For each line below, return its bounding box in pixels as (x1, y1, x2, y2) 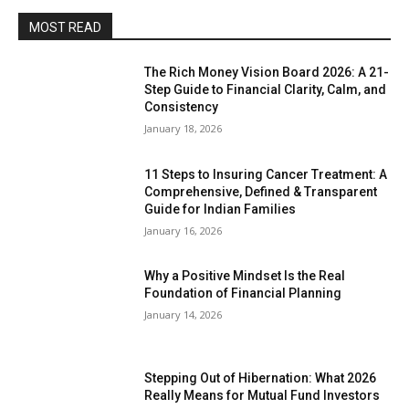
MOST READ (29, 20, 101, 35)
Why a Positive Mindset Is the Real (144, 268, 346, 284)
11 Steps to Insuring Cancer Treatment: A (144, 166, 388, 182)
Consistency (144, 100, 219, 114)
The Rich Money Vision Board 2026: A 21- (144, 65, 390, 79)
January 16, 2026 (144, 223, 223, 237)
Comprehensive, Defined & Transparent (144, 184, 378, 199)
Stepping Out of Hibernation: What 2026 (144, 371, 377, 386)
